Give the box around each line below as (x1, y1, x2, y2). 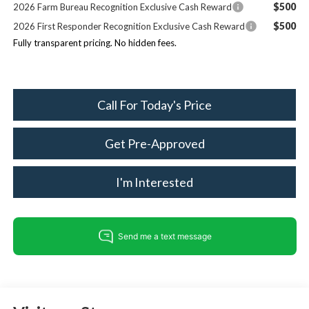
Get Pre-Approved (104, 136, 205, 152)
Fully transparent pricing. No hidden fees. (12, 37, 177, 49)
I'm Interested (116, 175, 193, 190)
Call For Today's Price (97, 97, 212, 113)
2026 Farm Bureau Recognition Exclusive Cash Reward (12, 1, 232, 13)
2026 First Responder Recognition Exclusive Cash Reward (12, 21, 245, 32)
